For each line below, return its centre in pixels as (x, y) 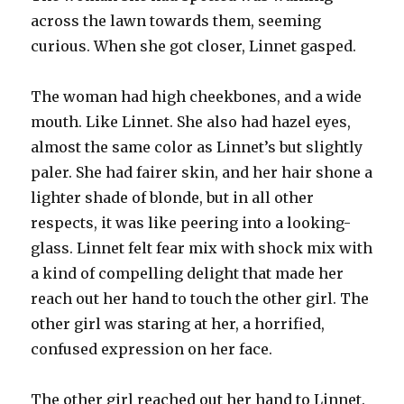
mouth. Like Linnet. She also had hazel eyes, (191, 121)
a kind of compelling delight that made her (188, 273)
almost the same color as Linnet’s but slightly (197, 147)
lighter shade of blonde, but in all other (173, 197)
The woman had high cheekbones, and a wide (197, 96)
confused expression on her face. (152, 349)
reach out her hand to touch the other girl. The (200, 298)
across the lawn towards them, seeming (176, 20)
